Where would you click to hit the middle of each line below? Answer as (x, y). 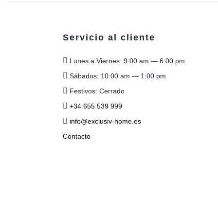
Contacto (77, 136)
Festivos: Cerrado (96, 91)
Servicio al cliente (109, 37)
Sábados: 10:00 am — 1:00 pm (117, 76)
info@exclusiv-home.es (105, 121)
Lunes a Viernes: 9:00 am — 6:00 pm (126, 61)
